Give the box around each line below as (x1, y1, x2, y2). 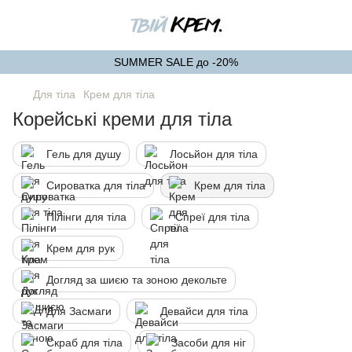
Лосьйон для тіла (170, 148, 258, 160)
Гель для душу (46, 148, 121, 160)
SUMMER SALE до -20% (114, 56, 238, 68)
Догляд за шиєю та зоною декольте (46, 273, 227, 286)
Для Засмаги (46, 305, 112, 317)
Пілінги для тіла (46, 211, 126, 223)
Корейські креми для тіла (13, 108, 232, 130)
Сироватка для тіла (46, 179, 145, 192)
